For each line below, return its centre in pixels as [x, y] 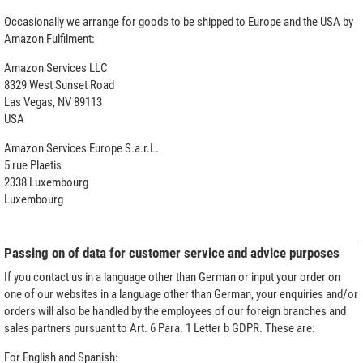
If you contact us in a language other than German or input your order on [172, 277]
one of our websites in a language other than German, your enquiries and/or [181, 294]
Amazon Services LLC [56, 68]
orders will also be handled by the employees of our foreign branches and [175, 311]
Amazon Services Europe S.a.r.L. [81, 148]
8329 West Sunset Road [59, 85]
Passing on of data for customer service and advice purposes [172, 253]
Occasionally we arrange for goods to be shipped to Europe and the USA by [179, 21]
